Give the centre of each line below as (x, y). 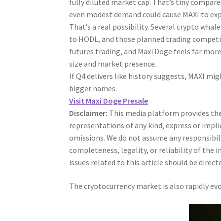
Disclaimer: (89, 113)
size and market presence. (113, 64)
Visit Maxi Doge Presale (109, 101)
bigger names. (93, 89)
